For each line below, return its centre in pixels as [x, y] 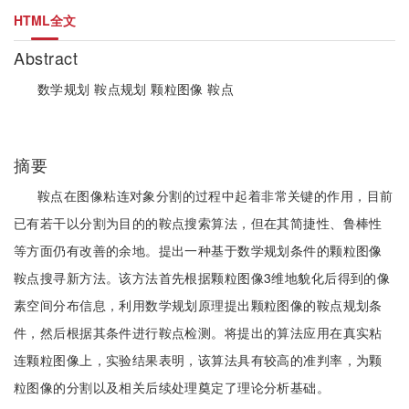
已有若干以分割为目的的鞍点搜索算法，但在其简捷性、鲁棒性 [198, 223]
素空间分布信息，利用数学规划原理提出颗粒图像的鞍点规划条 [198, 305]
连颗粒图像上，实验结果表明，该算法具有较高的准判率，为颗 [198, 360]
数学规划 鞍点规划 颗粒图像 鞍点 [136, 89]
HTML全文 [45, 20]
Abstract [48, 58]
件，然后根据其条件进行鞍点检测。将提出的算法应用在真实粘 [198, 332]
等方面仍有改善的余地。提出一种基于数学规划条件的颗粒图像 [198, 250]
